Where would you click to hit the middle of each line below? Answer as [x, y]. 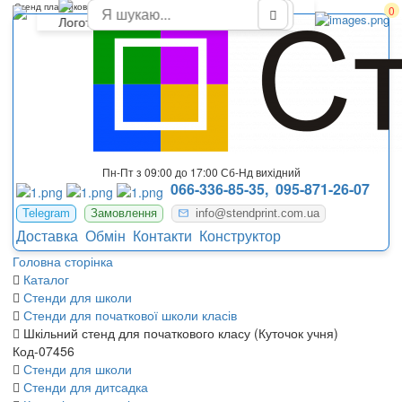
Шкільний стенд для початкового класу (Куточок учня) [181, 332]
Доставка [47, 235]
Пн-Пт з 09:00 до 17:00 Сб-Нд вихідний [201, 172]
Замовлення [124, 213]
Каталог [46, 279]
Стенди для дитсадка [86, 386]
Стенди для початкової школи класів [130, 315]
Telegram [46, 213]
